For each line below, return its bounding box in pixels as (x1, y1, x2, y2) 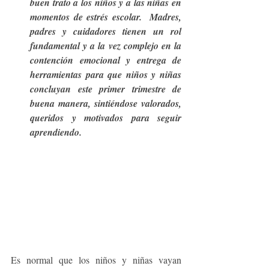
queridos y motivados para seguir (30, 111, 181, 124)
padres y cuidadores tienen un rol (30, 25, 181, 38)
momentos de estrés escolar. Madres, (30, 10, 181, 23)
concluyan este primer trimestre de (30, 82, 181, 95)
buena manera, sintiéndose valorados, (30, 97, 181, 110)
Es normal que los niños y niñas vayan (11, 253, 181, 267)
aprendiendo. (30, 125, 82, 139)
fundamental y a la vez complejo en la (30, 39, 181, 52)
